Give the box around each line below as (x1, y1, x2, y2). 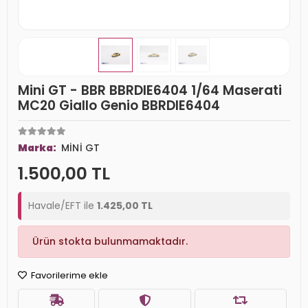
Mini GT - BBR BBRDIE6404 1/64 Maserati (18, 81, 282, 100)
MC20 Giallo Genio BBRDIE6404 (18, 96, 220, 115)
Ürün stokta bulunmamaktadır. (32, 234, 188, 248)
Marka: (18, 141, 58, 155)
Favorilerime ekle (29, 269, 108, 282)
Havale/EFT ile (28, 199, 97, 212)
